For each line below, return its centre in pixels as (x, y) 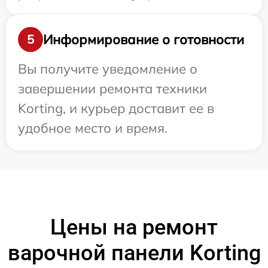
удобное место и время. (93, 128)
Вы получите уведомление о (108, 69)
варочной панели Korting (134, 253)
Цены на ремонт (134, 228)
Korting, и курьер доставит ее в (116, 109)
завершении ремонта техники (112, 89)
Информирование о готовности (144, 39)
